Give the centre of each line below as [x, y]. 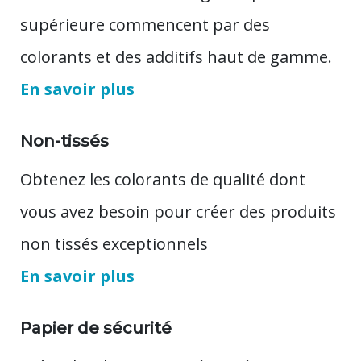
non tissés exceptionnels [114, 243]
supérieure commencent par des [145, 24]
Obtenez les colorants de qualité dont [163, 179]
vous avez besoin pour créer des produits [178, 211]
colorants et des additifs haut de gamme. [176, 56]
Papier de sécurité [96, 328]
